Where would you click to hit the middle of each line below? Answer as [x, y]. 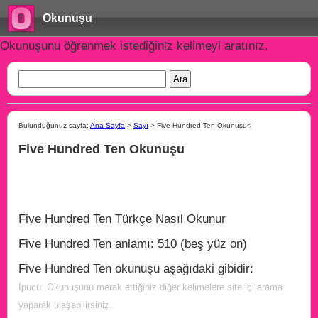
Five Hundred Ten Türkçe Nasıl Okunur [122, 219]
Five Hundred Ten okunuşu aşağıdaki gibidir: [136, 269]
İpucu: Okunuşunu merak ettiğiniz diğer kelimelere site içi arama [150, 287]
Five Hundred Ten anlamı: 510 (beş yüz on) [133, 244]
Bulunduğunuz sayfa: [54, 125]
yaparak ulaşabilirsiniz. [65, 305]
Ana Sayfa [108, 125]
